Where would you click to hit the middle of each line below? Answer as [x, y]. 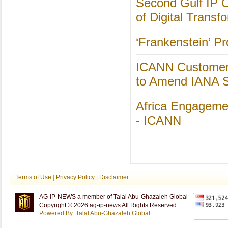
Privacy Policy [75, 177]
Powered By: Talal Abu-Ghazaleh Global [95, 213]
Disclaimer [114, 177]
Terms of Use [33, 177]
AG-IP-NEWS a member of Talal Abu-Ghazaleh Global [113, 197]
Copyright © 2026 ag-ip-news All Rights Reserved [108, 205]
